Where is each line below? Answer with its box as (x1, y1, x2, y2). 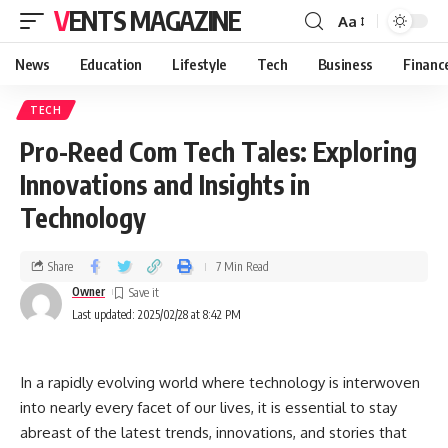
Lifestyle (171, 55, 227, 73)
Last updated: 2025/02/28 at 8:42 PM (72, 307, 241, 322)
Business (317, 55, 374, 73)
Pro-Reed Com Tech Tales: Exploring (20, 135, 417, 168)
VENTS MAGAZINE (68, 4, 241, 37)
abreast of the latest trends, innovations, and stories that (20, 423, 407, 442)
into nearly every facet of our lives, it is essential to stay (20, 398, 397, 417)
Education (79, 55, 142, 73)
